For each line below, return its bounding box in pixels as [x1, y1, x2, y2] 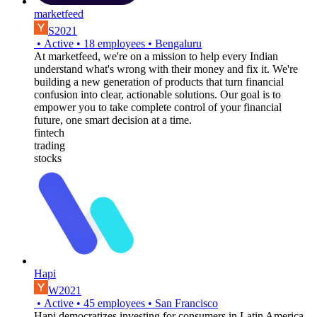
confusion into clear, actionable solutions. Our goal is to [34, 88, 281, 100]
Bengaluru [155, 37, 202, 50]
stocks [34, 151, 62, 164]
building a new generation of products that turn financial [34, 75, 284, 88]
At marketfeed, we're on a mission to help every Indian [34, 50, 278, 62]
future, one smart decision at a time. [34, 113, 192, 126]
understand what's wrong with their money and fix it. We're [34, 62, 298, 75]
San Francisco [155, 296, 218, 309]
